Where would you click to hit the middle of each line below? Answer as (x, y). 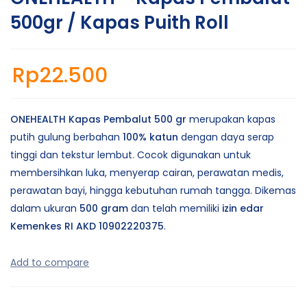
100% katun (150, 137)
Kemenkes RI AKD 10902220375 (87, 226)
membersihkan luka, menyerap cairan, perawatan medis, (147, 172)
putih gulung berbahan (66, 137)
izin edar (243, 208)
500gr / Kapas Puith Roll (120, 22)
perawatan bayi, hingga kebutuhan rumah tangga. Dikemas (153, 190)
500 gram (104, 208)
